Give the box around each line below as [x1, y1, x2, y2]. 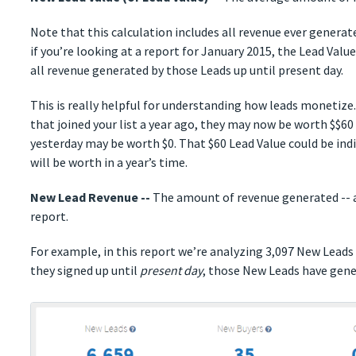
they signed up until [30, 262, 141, 279]
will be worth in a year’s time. [30, 154, 188, 171]
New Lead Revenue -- [30, 189, 151, 206]
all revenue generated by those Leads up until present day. [30, 62, 344, 79]
